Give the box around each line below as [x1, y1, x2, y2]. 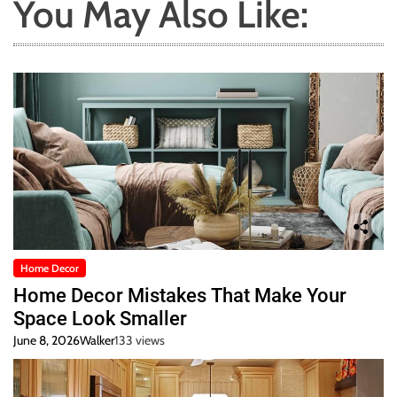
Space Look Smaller [13, 307, 187, 331]
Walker [80, 332, 114, 349]
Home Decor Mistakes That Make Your [13, 284, 346, 307]
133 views [114, 332, 165, 349]
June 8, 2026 [13, 332, 80, 349]
